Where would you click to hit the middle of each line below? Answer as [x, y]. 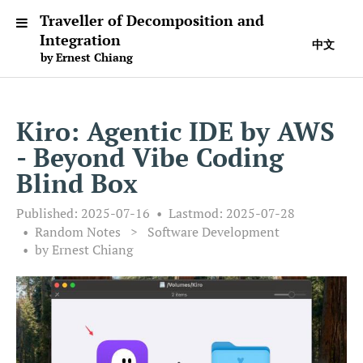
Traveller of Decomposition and [152, 20]
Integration [80, 40]
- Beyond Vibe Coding [150, 157]
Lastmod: [197, 213]
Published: [49, 213]
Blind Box [77, 183]
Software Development [214, 232]
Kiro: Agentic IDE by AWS [175, 131]
